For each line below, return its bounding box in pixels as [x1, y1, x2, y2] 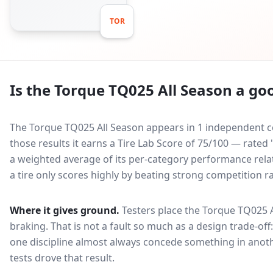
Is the [10, 80, 54, 100]
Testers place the [122, 204, 202, 217]
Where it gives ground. [10, 204, 119, 217]
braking [10, 219, 46, 233]
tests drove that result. [10, 251, 115, 264]
